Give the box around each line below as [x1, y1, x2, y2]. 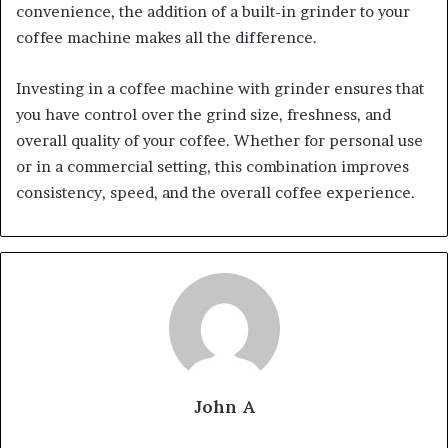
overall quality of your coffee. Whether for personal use [16, 130, 423, 150]
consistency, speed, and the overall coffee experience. [16, 182, 415, 202]
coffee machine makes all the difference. [16, 27, 317, 47]
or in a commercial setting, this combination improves [16, 156, 409, 176]
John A [193, 394, 255, 418]
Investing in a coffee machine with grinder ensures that [16, 78, 424, 98]
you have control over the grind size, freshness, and [16, 104, 391, 124]
